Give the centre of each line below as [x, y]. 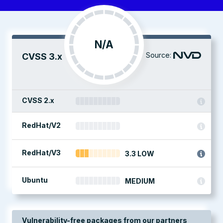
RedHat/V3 [41, 153]
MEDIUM [140, 181]
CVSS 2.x [38, 100]
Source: [159, 55]
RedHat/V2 [41, 125]
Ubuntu [35, 180]
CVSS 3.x [42, 56]
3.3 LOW [140, 154]
